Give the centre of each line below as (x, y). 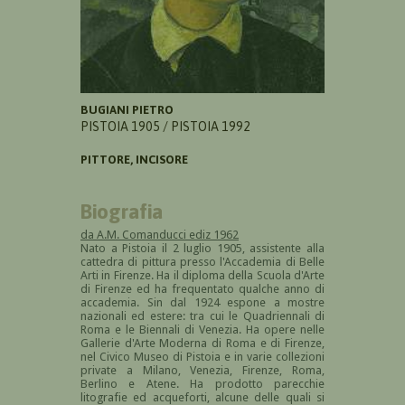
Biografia (122, 211)
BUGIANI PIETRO (127, 109)
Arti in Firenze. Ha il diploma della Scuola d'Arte (202, 275)
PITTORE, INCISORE (134, 159)
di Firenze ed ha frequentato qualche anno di (202, 288)
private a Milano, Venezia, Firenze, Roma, (202, 370)
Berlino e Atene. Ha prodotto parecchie (202, 383)
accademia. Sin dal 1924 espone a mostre (202, 302)
